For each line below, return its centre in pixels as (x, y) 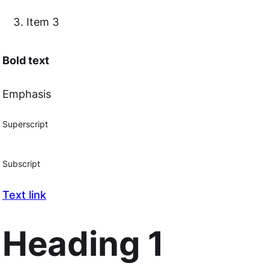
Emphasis (26, 94)
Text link (24, 195)
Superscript (25, 125)
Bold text (26, 60)
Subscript (21, 164)
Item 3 (42, 22)
